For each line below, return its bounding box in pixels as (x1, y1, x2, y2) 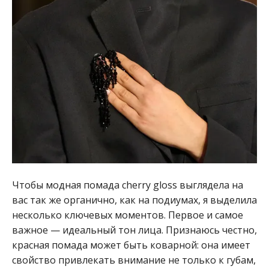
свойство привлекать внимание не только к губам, (12, 253, 256, 267)
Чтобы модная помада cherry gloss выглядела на (12, 178, 243, 192)
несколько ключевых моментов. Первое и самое (12, 208, 243, 222)
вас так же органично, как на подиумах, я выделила (12, 193, 257, 207)
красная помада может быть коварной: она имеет (12, 238, 250, 252)
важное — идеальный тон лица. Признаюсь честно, (12, 223, 257, 237)
